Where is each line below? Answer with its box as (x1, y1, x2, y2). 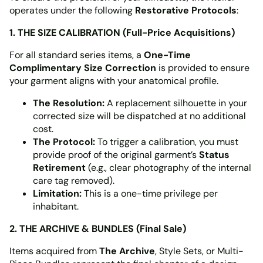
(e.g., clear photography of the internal (86, 161, 251, 174)
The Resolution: (33, 97, 104, 109)
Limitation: (33, 187, 82, 200)
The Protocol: (33, 136, 95, 148)
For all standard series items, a (9, 49, 144, 61)
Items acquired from (9, 245, 99, 257)
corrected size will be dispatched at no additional (33, 110, 246, 122)
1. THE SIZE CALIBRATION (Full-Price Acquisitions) (9, 26, 235, 39)
